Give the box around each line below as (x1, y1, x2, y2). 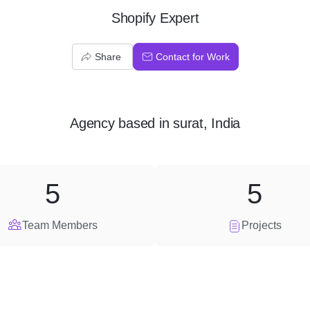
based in (114, 116, 173, 131)
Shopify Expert (111, 10, 199, 26)
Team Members (21, 219, 98, 231)
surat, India (173, 116, 240, 131)
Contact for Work (155, 51, 230, 62)
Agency (70, 116, 115, 131)
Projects (241, 219, 282, 231)
